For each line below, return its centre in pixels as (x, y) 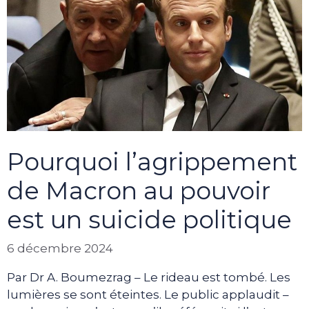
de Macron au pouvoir (139, 190)
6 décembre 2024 (60, 249)
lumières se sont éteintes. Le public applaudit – (148, 295)
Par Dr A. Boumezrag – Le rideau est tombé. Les (149, 278)
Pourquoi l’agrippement (152, 161)
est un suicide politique (149, 219)
